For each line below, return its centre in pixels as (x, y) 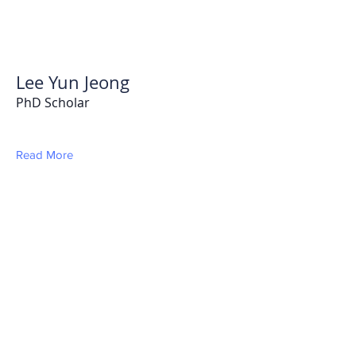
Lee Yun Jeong (73, 82)
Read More (44, 155)
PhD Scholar (53, 103)
